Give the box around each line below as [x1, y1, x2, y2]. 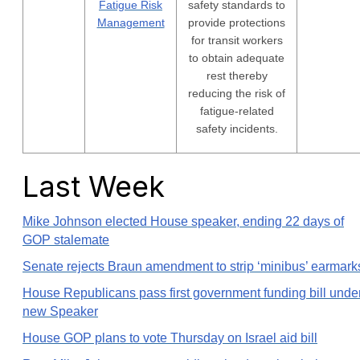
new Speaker [22, 305, 98, 318]
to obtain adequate [189, 51, 284, 64]
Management [96, 16, 165, 29]
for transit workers [190, 34, 283, 47]
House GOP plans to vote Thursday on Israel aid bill [22, 331, 317, 345]
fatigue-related [199, 104, 274, 117]
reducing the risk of [188, 87, 285, 100]
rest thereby [206, 69, 268, 82]
